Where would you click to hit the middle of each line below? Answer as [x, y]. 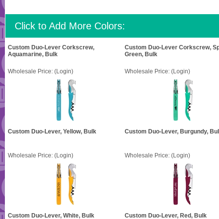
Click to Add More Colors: [70, 26]
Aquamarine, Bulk [33, 54]
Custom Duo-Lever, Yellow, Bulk [52, 131]
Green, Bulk [141, 54]
